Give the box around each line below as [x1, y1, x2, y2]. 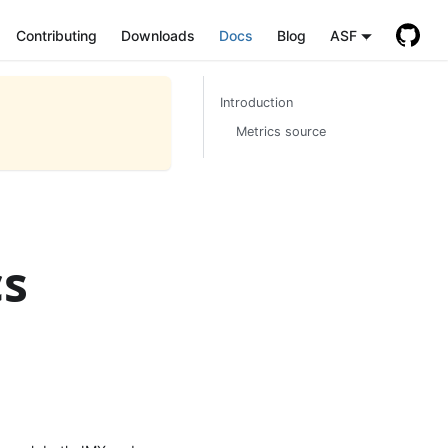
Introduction [220, 95, 293, 110]
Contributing [15, 26, 97, 44]
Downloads [120, 26, 195, 44]
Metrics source [236, 124, 326, 139]
